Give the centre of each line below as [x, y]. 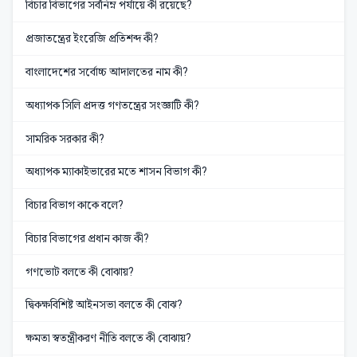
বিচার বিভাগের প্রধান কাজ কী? [87, 238]
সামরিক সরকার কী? [65, 138]
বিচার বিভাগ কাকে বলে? [75, 205]
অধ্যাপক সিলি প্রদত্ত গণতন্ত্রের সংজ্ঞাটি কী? [112, 105]
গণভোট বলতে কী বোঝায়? [80, 271]
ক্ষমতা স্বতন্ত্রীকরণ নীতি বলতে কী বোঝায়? [108, 338]
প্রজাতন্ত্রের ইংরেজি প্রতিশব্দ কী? [92, 39]
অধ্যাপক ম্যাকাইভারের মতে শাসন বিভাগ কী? [116, 172]
